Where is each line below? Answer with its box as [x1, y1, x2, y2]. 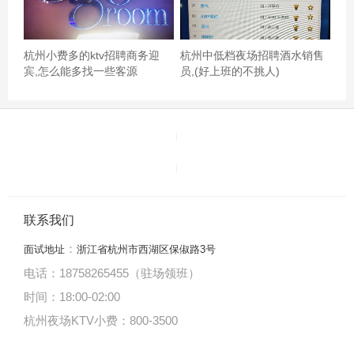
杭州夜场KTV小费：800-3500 [24, 314, 178, 328]
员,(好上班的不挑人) [180, 64, 281, 77]
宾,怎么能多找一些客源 [24, 64, 138, 77]
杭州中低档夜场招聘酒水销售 [180, 48, 325, 62]
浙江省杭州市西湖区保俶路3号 [77, 243, 216, 256]
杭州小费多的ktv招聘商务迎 [24, 48, 160, 62]
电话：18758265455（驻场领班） [24, 266, 200, 281]
